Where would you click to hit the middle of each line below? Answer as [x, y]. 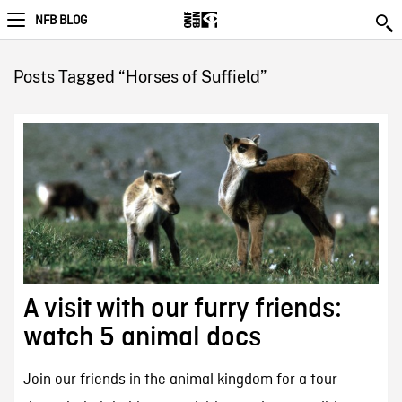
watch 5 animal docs [142, 338]
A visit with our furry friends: [182, 309]
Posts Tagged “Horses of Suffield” [140, 77]
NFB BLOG [61, 21]
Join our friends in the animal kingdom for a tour [180, 380]
